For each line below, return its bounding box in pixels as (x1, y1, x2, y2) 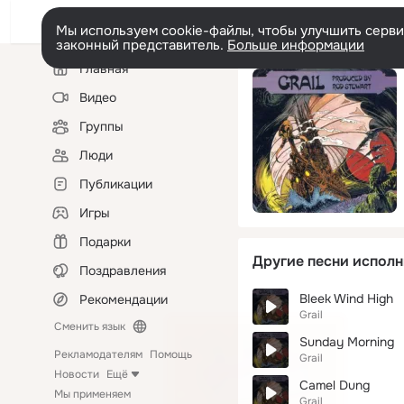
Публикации (79, 176, 152, 192)
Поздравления (79, 262, 166, 279)
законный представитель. (56, 36, 227, 54)
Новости (54, 367, 99, 381)
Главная (79, 60, 128, 77)
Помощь (150, 347, 192, 362)
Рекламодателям (54, 347, 142, 362)
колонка (47, 69, 89, 83)
